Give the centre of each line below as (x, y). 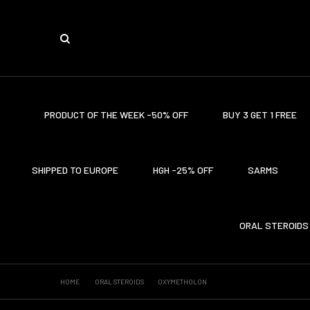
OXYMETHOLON (182, 282)
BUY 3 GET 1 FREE (259, 115)
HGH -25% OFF (183, 170)
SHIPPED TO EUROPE (75, 170)
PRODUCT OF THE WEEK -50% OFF (116, 115)
